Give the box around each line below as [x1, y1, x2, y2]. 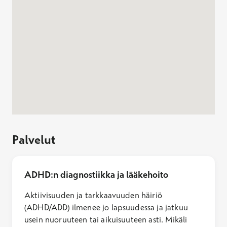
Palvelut [12, 131, 55, 147]
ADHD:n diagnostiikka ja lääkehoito [24, 168, 168, 180]
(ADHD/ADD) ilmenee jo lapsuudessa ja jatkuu [24, 202, 188, 212]
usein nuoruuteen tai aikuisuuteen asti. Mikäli [24, 214, 187, 224]
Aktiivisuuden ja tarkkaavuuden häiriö [24, 190, 162, 200]
